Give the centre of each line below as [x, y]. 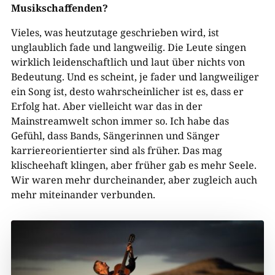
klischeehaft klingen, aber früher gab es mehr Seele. [134, 165]
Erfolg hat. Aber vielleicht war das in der [107, 106]
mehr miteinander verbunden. [83, 195]
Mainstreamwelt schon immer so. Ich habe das [120, 121]
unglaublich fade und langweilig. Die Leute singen [128, 47]
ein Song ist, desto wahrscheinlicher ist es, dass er [127, 91]
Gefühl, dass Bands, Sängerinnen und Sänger [115, 136]
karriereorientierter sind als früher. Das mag [116, 150]
